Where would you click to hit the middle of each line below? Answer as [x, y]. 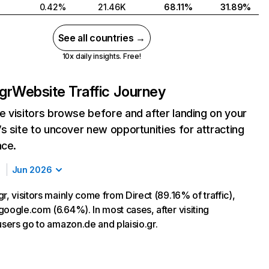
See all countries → [101, 38]
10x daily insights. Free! [101, 56]
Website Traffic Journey [89, 92]
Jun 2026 [32, 170]
